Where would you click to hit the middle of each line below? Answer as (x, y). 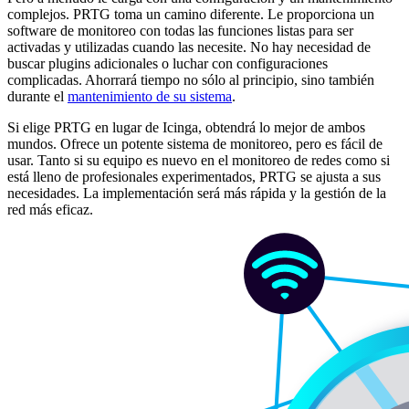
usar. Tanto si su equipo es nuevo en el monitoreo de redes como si (199, 160)
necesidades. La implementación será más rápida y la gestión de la (197, 193)
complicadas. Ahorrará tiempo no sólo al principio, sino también (191, 79)
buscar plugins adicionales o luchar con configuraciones (168, 63)
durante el (37, 96)
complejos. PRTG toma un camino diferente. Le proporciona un (191, 14)
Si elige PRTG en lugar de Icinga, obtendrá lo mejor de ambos (186, 127)
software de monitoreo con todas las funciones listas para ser (180, 30)
